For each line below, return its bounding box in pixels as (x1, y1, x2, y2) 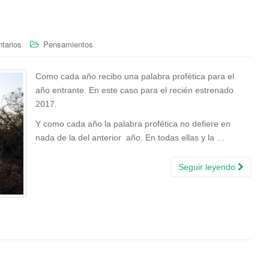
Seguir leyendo (178, 162, 238, 172)
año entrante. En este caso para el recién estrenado (35, 85, 234, 95)
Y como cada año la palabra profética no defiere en (35, 119, 231, 129)
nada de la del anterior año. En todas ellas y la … (35, 133, 225, 143)
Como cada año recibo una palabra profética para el (35, 71, 234, 82)
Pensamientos (43, 38, 93, 50)
